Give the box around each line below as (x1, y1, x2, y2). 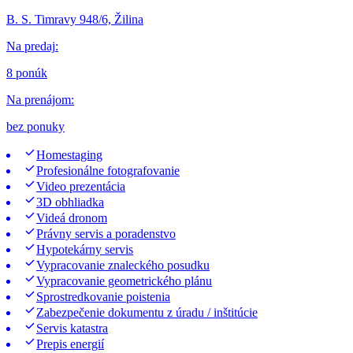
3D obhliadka (36, 195, 104, 209)
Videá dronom (36, 210, 107, 225)
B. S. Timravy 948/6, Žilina (6, 12, 143, 26)
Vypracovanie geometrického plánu (36, 273, 212, 288)
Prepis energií (36, 336, 104, 351)
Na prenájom (6, 92, 71, 106)
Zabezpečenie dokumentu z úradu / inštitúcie (36, 305, 258, 319)
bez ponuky (6, 119, 65, 133)
